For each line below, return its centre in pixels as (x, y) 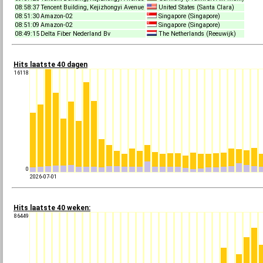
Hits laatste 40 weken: (52, 208)
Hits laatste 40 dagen (50, 65)
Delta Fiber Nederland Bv (76, 34)
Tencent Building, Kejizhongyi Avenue (93, 7)
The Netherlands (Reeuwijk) (196, 34)
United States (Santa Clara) (195, 7)
